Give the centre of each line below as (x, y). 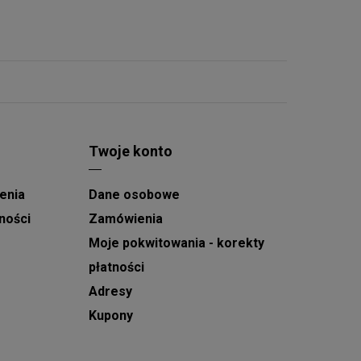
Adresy (110, 291)
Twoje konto (130, 151)
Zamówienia (125, 219)
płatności (116, 267)
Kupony (110, 315)
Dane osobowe (134, 195)
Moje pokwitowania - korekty (176, 243)
